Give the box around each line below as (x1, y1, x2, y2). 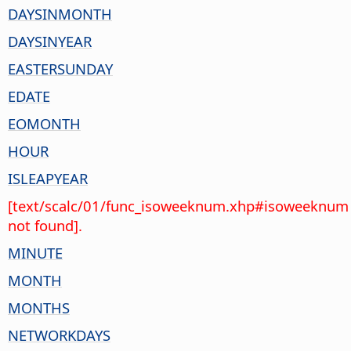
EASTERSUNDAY (8, 58, 113, 78)
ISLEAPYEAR (8, 168, 88, 188)
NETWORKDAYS (8, 324, 110, 345)
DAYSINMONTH (8, 3, 112, 24)
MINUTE (8, 242, 63, 262)
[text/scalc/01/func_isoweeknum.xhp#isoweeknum (8, 195, 349, 215)
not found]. (8, 215, 82, 235)
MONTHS (8, 297, 70, 317)
